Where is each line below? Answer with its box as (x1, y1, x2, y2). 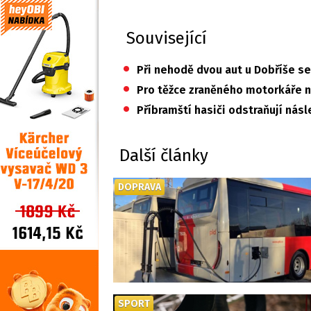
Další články (119, 146, 208, 165)
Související (126, 28, 207, 48)
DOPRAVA (118, 181, 161, 193)
